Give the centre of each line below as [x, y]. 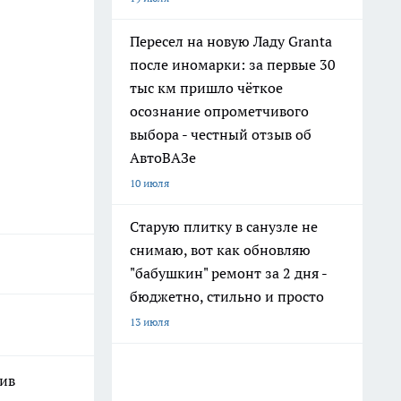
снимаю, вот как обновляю [220, 250]
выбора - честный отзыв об [221, 134]
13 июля [149, 322]
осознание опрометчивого [219, 111]
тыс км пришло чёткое [206, 88]
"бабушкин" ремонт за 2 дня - [229, 273]
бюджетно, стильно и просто [227, 296]
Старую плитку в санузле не [224, 226]
